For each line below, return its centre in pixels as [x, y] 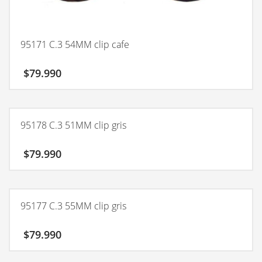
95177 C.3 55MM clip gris [73, 206]
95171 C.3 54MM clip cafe [75, 44]
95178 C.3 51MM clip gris [73, 125]
